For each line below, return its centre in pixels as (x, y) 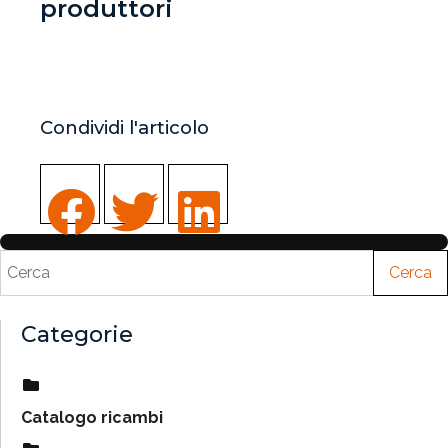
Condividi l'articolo (124, 127)
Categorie (77, 334)
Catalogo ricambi (92, 417)
